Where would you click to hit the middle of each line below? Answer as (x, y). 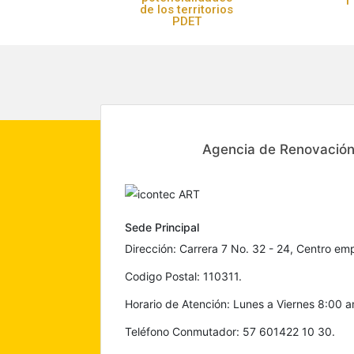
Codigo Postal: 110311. (183, 276)
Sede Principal (162, 227)
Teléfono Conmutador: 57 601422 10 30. (230, 331)
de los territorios (187, 10)
